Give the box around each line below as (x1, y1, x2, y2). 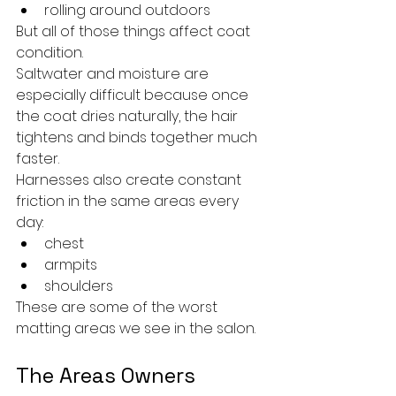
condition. (16, 42, 83, 64)
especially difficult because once (16, 85, 252, 106)
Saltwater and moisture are (16, 64, 212, 85)
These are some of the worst (16, 297, 221, 318)
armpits (44, 255, 97, 276)
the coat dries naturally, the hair (16, 106, 241, 127)
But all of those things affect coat (16, 21, 254, 42)
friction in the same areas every (16, 191, 242, 212)
